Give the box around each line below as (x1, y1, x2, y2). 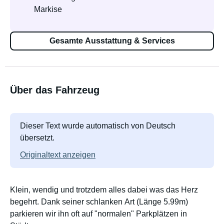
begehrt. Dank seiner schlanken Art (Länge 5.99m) (10, 197, 188, 206)
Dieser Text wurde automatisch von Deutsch (20, 121, 175, 130)
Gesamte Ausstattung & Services (49, 36, 175, 45)
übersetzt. (20, 133, 54, 142)
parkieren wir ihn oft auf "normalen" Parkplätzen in (10, 209, 187, 218)
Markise (34, 5, 62, 13)
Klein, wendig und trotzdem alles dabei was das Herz (10, 185, 198, 194)
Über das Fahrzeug (10, 84, 99, 95)
